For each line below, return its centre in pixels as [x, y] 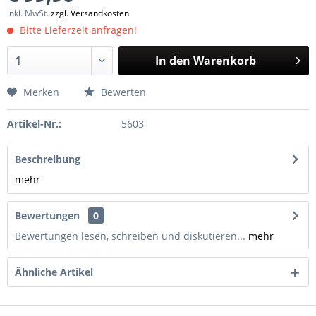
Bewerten [122, 92]
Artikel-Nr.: [34, 124]
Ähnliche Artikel [54, 272]
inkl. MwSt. [29, 13]
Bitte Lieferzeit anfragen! [77, 30]
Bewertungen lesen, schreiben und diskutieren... [130, 236]
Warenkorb [224, 61]
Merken [41, 92]
